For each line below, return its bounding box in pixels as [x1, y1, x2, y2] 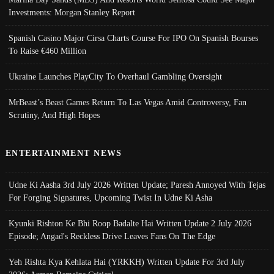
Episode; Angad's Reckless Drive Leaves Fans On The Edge [8, 231, 215, 241]
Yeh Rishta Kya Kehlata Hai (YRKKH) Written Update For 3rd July [8, 256, 245, 267]
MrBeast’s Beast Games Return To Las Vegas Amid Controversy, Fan [8, 97, 246, 107]
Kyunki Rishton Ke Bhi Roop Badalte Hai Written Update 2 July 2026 [8, 218, 251, 228]
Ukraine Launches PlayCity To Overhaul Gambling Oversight [8, 71, 222, 81]
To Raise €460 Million [8, 45, 86, 56]
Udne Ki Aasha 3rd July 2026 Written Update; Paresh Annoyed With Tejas [8, 179, 265, 190]
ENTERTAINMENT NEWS [5, 147, 122, 158]
